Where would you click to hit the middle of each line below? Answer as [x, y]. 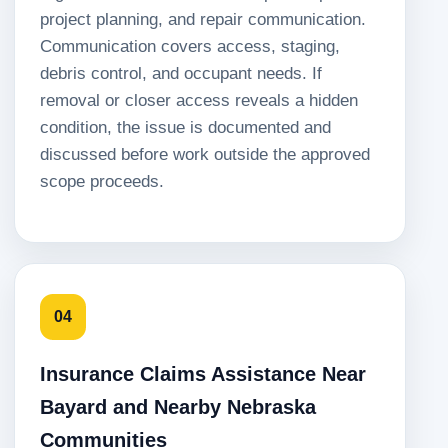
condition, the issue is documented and [185, 127]
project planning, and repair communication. [203, 19]
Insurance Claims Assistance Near [203, 373]
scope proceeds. [102, 181]
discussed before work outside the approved [205, 154]
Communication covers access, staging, [190, 46]
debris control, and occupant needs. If [181, 73]
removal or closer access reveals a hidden [199, 100]
